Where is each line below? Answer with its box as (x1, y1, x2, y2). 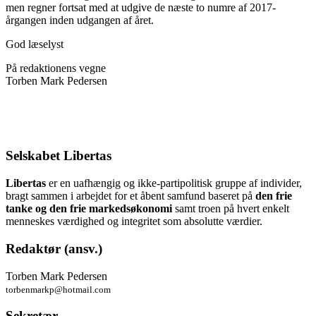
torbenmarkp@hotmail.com (6, 284, 111, 295)
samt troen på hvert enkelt (172, 202, 289, 215)
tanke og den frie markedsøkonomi (6, 202, 172, 215)
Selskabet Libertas (6, 148, 111, 164)
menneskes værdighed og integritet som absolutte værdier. (6, 215, 262, 228)
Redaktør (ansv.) (6, 241, 102, 256)
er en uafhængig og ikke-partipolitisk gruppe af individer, (46, 177, 302, 190)
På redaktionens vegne (6, 61, 106, 74)
